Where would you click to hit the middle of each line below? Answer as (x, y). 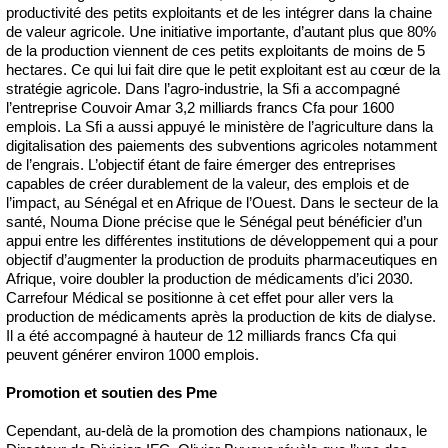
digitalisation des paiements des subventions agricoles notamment (221, 145)
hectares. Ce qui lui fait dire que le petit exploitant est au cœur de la (223, 69)
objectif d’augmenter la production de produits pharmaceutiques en (221, 259)
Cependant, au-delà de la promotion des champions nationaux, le (216, 430)
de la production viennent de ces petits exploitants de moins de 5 (215, 50)
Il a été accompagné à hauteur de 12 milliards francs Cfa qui (201, 335)
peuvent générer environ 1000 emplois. (132, 354)
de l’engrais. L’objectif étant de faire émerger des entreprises (201, 164)
